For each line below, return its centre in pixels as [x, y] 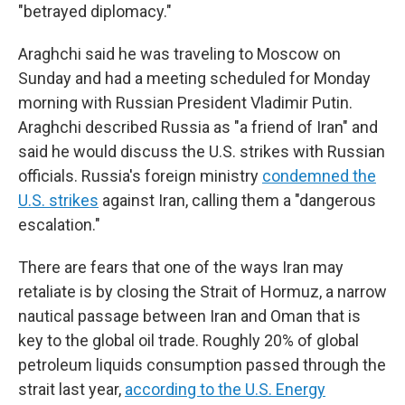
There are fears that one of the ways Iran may [181, 267]
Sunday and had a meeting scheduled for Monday [194, 78]
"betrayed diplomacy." [95, 11]
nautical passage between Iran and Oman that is [189, 316]
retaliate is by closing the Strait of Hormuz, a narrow [202, 292]
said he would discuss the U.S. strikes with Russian [202, 151]
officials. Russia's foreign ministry [140, 176]
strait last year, [71, 389]
